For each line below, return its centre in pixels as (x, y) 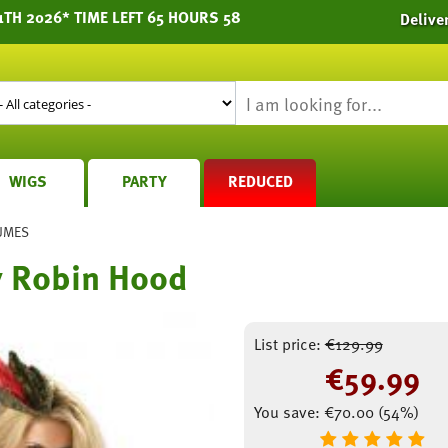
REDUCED (260, 181)
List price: (287, 344)
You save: (288, 412)
